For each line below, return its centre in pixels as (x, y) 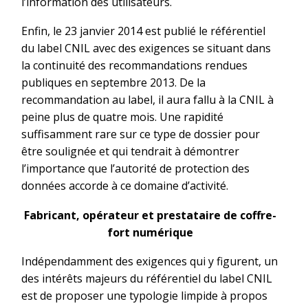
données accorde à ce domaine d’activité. (125, 186)
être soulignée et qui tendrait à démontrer (130, 152)
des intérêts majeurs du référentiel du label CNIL (147, 279)
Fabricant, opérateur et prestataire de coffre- (150, 215)
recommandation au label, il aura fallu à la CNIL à (147, 100)
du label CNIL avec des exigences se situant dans (146, 48)
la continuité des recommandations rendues (134, 66)
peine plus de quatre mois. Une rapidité (122, 117)
